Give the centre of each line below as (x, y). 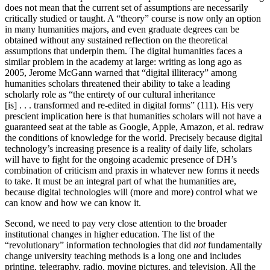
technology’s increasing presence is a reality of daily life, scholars (128, 148)
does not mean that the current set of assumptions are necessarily (127, 7)
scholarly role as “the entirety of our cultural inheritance (110, 94)
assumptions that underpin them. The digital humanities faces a (124, 51)
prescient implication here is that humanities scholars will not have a (133, 116)
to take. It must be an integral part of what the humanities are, (121, 181)
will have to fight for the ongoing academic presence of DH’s (121, 159)
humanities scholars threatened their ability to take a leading (118, 83)
